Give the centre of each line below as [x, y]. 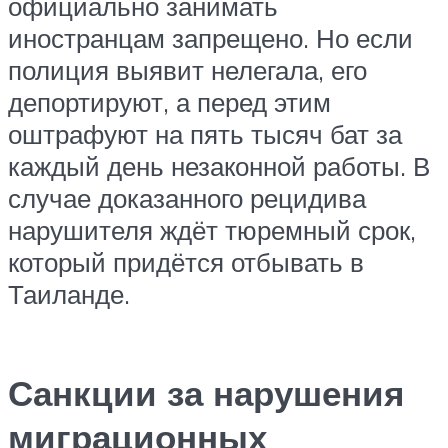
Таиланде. [69, 294]
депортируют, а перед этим [169, 102]
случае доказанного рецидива [187, 198]
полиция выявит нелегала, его [187, 70]
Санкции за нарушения [206, 393]
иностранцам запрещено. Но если [210, 38]
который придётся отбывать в [186, 262]
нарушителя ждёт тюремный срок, [212, 230]
